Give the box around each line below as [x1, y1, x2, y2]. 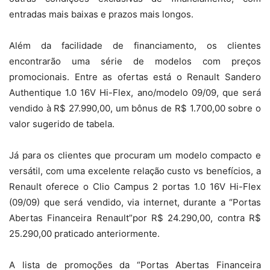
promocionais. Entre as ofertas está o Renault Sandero [9, 71, 261, 83]
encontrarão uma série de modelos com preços [9, 55, 261, 67]
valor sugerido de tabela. [9, 118, 115, 130]
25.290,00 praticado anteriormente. [9, 228, 160, 240]
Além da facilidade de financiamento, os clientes [9, 40, 261, 52]
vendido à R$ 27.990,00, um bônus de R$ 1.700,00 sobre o [9, 102, 261, 115]
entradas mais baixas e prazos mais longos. [9, 8, 193, 20]
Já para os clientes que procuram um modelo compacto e [9, 149, 261, 162]
